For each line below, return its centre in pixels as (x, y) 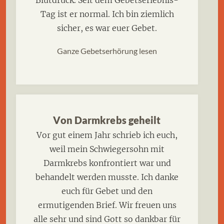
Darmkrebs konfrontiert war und (107, 163)
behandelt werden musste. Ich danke (107, 177)
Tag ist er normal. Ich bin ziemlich (107, 14)
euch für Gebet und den (107, 191)
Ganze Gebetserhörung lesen (107, 51)
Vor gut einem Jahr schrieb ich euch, (107, 135)
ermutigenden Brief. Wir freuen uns (107, 205)
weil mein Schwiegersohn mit (107, 149)
